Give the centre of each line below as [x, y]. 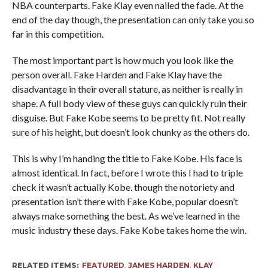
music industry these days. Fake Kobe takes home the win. [129, 230]
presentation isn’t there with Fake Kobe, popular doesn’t [125, 201]
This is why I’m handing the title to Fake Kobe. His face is [127, 158]
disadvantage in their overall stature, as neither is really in [127, 89]
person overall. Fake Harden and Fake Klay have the [117, 74]
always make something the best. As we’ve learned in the [126, 215]
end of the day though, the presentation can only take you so [133, 19]
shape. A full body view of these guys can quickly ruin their [129, 103]
